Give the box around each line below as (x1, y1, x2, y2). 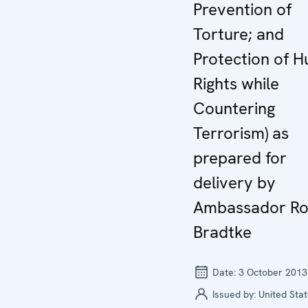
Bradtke (193, 221, 252, 243)
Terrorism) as (193, 122, 289, 144)
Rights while (193, 72, 279, 94)
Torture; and (193, 23, 284, 45)
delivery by (193, 171, 276, 193)
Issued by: (210, 287, 258, 300)
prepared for (193, 146, 287, 168)
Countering (193, 97, 275, 119)
